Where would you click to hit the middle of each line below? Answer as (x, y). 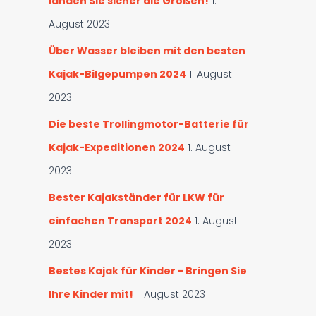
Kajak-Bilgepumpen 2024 (117, 74)
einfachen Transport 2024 (120, 221)
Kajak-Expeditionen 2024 (116, 147)
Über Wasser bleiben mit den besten (147, 51)
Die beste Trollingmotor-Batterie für (148, 124)
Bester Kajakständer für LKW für (136, 197)
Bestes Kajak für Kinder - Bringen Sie (147, 271)
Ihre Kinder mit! (91, 294)
